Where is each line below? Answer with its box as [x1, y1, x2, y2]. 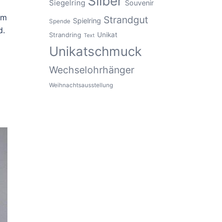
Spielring [72, 16, 101, 25]
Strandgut [103, 14, 148, 26]
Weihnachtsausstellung [49, 82, 113, 89]
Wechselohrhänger [49, 64, 134, 76]
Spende [49, 18, 70, 25]
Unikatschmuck [49, 44, 142, 59]
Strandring [49, 31, 81, 39]
